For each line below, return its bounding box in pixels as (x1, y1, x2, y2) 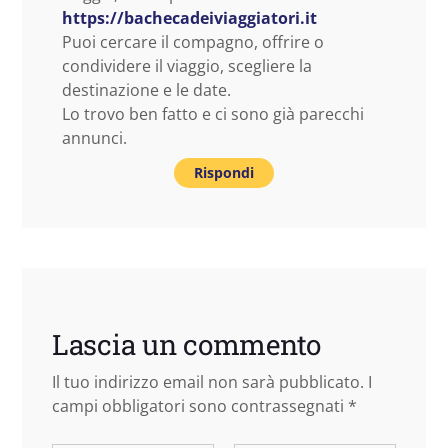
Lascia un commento (52, 325, 321, 363)
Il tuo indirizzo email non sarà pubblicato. (52, 370, 364, 393)
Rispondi (194, 162, 254, 182)
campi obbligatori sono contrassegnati (52, 394, 348, 417)
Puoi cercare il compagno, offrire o (62, 30, 324, 53)
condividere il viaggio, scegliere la (62, 54, 312, 77)
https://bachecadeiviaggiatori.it (62, 6, 317, 29)
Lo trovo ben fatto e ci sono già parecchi (62, 102, 364, 125)
